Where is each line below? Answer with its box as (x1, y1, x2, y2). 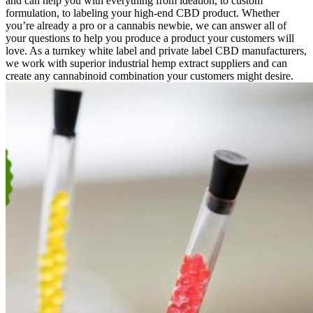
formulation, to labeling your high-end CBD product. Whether (6, 6, 279, 19)
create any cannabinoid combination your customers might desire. (6, 69, 293, 82)
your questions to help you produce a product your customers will (6, 31, 294, 44)
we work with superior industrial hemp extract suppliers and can (6, 57, 287, 69)
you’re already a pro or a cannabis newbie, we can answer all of (6, 19, 286, 31)
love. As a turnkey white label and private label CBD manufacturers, (6, 44, 307, 57)
